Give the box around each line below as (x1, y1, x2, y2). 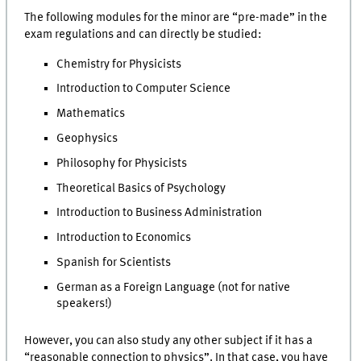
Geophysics (56, 132, 118, 145)
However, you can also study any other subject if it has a (24, 334, 313, 348)
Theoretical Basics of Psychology (56, 181, 226, 195)
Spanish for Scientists (56, 256, 172, 270)
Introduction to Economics (56, 231, 192, 245)
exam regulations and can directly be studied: (24, 28, 263, 42)
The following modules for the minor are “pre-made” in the (24, 11, 328, 25)
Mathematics (56, 107, 126, 121)
